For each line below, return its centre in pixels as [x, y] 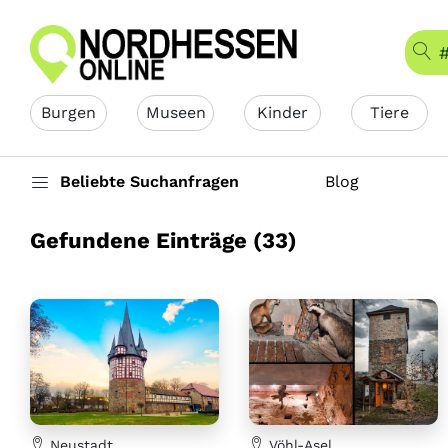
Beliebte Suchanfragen [149, 181]
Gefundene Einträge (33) [163, 240]
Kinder [282, 112]
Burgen [68, 112]
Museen [175, 112]
